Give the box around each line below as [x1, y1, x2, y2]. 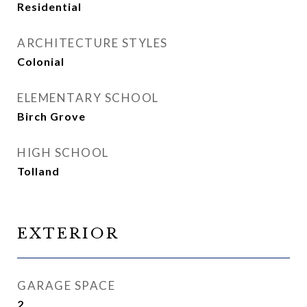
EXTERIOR [17, 225, 119, 243]
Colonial [17, 55, 64, 68]
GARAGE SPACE [17, 278, 115, 293]
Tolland [17, 164, 60, 177]
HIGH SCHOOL [17, 145, 109, 160]
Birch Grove [17, 110, 86, 123]
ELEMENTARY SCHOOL [17, 90, 159, 105]
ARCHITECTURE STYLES [17, 36, 168, 50]
